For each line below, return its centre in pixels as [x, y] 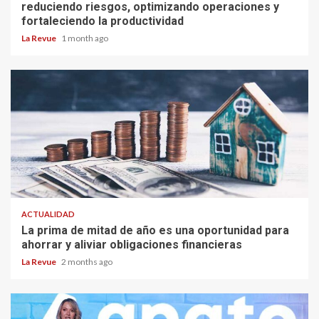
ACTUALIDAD [48, 214]
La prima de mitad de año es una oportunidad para [155, 231]
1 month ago [85, 38]
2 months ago [87, 262]
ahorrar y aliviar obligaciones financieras [132, 245]
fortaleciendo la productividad [103, 21]
